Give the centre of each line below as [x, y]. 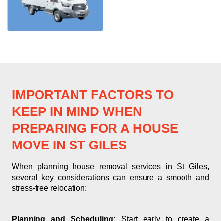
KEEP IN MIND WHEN [77, 112]
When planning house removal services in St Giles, [110, 167]
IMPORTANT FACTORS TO [93, 95]
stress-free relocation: [49, 188]
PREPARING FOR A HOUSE [95, 129]
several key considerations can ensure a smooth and [110, 178]
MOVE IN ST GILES [69, 145]
